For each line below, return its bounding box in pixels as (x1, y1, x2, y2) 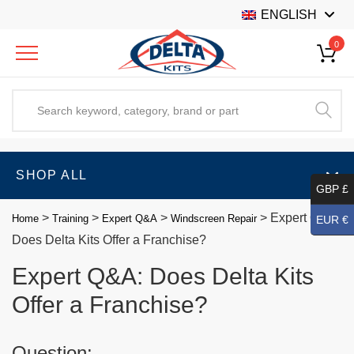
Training (52, 212, 88, 224)
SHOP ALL (16, 168, 88, 182)
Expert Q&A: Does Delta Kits (12, 262, 314, 289)
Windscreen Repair (171, 212, 257, 224)
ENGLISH (261, 7, 318, 21)
